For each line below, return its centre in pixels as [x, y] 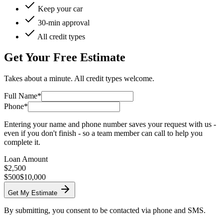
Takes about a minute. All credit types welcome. [79, 79]
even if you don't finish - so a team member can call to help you [103, 133]
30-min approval [64, 22]
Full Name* [23, 96]
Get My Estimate [33, 193]
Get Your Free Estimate [65, 57]
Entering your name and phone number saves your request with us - [110, 124]
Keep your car [60, 8]
